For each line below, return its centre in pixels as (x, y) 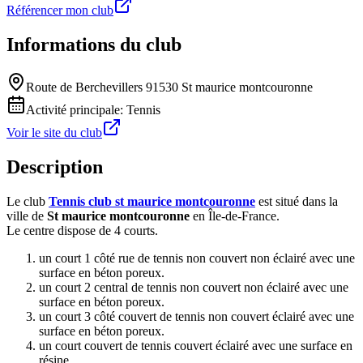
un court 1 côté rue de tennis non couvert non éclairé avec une (197, 258)
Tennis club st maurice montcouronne (152, 202)
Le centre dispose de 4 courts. (82, 231)
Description (55, 167)
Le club (28, 202)
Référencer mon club (60, 11)
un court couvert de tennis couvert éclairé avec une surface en (196, 346)
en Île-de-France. (235, 216)
